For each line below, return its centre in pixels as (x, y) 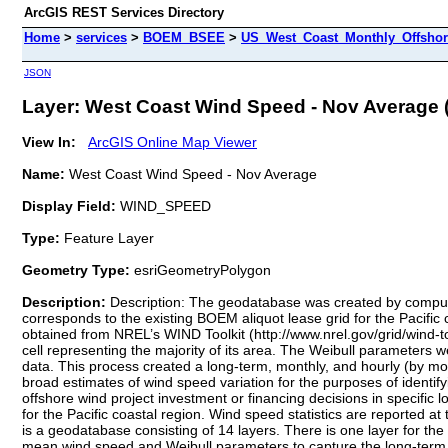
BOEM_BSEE (184, 37)
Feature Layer (109, 237)
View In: (49, 141)
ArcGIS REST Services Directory (124, 12)
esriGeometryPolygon (200, 269)
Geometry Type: (76, 269)
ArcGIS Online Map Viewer (172, 141)
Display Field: (69, 205)
